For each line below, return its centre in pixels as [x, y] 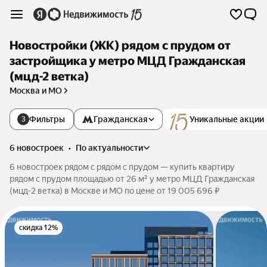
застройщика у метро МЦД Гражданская [128, 61]
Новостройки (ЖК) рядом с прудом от [120, 46]
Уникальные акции [227, 119]
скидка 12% [38, 228]
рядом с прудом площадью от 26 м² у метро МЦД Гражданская [132, 179]
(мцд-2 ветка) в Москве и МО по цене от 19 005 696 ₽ [115, 191]
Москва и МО [36, 91]
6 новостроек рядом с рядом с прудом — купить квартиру [122, 167]
